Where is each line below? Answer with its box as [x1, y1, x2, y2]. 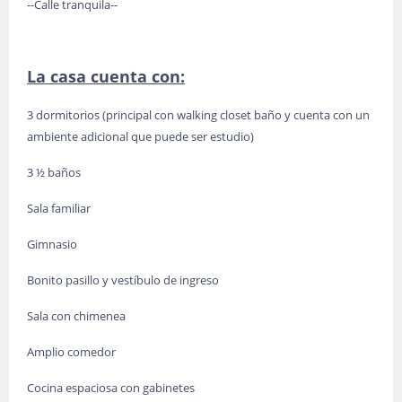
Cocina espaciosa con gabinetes [27, 380, 195, 396]
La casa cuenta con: [27, 66, 185, 87]
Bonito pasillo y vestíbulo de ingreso [27, 272, 219, 288]
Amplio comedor [27, 344, 116, 360]
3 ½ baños [27, 164, 81, 180]
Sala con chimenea [27, 308, 126, 324]
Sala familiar [27, 200, 91, 216]
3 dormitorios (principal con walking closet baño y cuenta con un [27, 107, 370, 123]
